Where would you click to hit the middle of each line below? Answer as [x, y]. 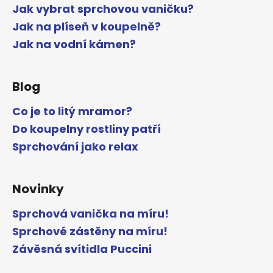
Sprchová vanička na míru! [90, 213]
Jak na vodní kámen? [74, 44]
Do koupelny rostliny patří [87, 129]
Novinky [38, 189]
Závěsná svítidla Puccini [82, 249]
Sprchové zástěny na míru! [90, 231]
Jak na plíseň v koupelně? [87, 26]
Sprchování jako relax [75, 146]
